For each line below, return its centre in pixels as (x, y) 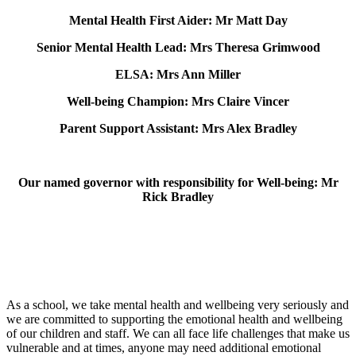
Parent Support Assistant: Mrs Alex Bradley (178, 129)
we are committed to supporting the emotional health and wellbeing (174, 319)
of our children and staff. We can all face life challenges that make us (178, 334)
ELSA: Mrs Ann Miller (178, 75)
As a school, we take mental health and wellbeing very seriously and (178, 305)
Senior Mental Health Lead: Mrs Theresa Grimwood (178, 48)
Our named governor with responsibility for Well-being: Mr (178, 183)
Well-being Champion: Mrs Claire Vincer (178, 102)
